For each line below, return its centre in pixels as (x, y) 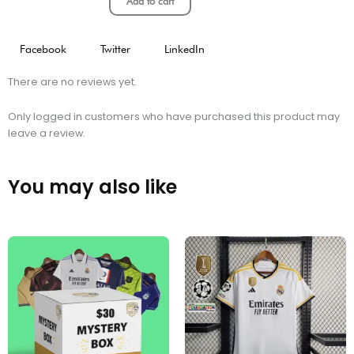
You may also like (92, 187)
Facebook (43, 49)
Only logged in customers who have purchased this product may (174, 116)
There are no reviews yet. (72, 82)
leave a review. (47, 133)
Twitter (115, 49)
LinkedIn (185, 49)
